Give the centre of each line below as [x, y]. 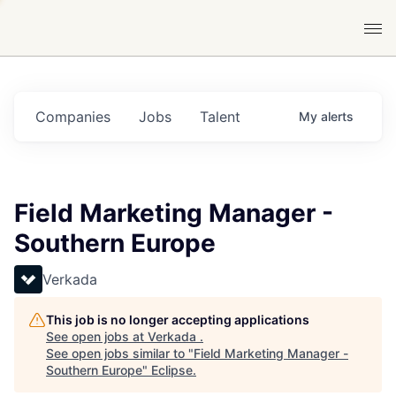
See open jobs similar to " [120, 353]
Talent [220, 117]
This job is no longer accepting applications [178, 320]
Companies [73, 117]
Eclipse [172, 370]
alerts [337, 116]
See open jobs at [97, 336]
